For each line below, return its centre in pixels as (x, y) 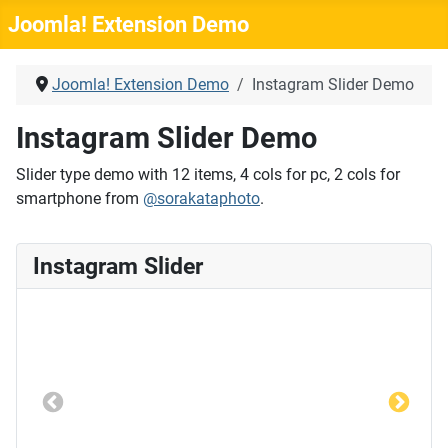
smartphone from (79, 198)
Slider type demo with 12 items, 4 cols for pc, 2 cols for (208, 174)
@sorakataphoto (201, 198)
